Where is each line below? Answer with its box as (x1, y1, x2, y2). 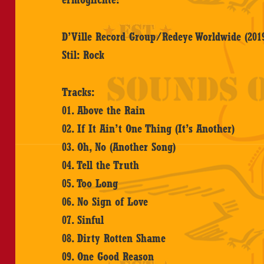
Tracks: (62, 85, 95, 98)
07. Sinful (62, 213, 104, 226)
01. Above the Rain (62, 103, 146, 117)
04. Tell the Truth (62, 158, 140, 171)
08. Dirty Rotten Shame (62, 231, 166, 245)
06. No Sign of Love (62, 194, 148, 208)
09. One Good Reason (62, 249, 154, 263)
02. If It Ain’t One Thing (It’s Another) (62, 121, 235, 135)
